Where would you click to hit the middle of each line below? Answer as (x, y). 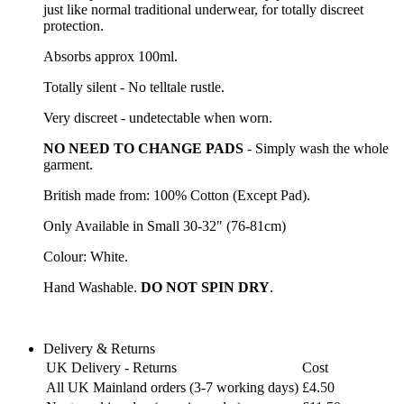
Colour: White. (86, 256)
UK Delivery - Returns (111, 367)
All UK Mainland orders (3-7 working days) (172, 387)
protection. (73, 25)
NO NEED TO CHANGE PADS (143, 148)
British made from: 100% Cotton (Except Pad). (177, 195)
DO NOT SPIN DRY (205, 287)
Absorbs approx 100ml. (110, 56)
